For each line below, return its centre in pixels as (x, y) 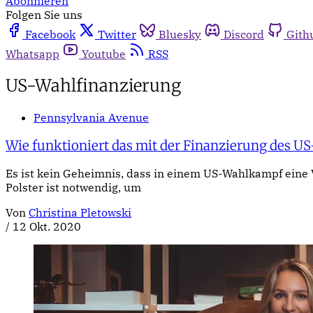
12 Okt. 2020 (47, 227)
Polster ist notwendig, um (73, 188)
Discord (244, 34)
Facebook (50, 34)
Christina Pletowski (80, 213)
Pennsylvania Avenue (91, 117)
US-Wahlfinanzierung (93, 85)
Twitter (117, 34)
